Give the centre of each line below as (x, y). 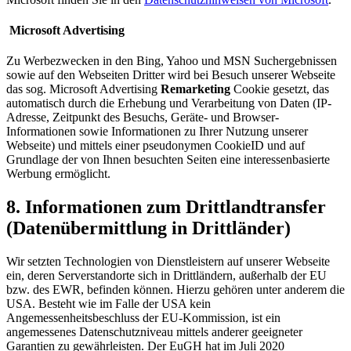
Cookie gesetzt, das (281, 89)
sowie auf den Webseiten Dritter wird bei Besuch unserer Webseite (171, 75)
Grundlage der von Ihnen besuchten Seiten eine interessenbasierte (168, 160)
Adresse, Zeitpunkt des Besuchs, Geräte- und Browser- (143, 118)
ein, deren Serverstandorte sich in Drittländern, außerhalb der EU (166, 275)
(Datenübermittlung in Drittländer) (148, 228)
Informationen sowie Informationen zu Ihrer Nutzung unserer (157, 132)
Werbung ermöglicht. (58, 174)
